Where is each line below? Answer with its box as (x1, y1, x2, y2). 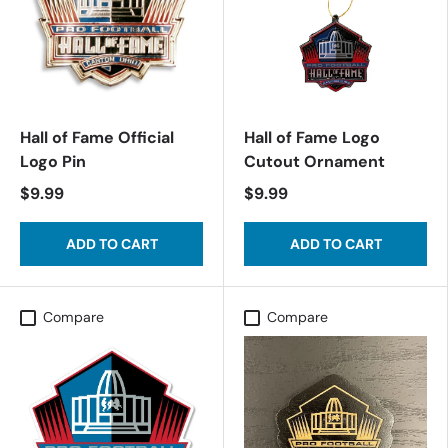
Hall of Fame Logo (244, 127, 380, 148)
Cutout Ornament (244, 151, 385, 172)
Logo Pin (20, 151, 86, 172)
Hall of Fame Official (20, 127, 174, 148)
